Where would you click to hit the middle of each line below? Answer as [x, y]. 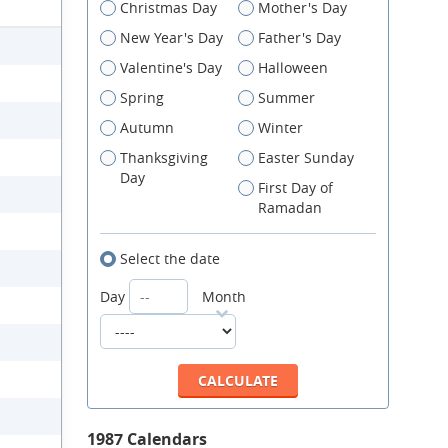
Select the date [170, 258]
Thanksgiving [164, 157]
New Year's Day [171, 37]
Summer [286, 97]
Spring [142, 97]
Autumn [147, 127]
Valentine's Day [171, 67]
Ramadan [290, 207]
